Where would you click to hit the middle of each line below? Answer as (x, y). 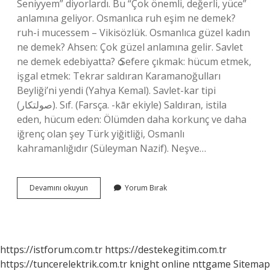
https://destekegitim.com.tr (166, 250)
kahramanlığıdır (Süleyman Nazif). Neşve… (111, 148)
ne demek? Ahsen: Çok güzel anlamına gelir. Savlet (130, 47)
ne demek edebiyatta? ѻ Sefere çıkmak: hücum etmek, (134, 61)
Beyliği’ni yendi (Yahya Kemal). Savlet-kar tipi (116, 90)
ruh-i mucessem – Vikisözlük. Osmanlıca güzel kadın (133, 33)
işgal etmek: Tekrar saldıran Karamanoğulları (119, 76)
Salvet (97, 187)
